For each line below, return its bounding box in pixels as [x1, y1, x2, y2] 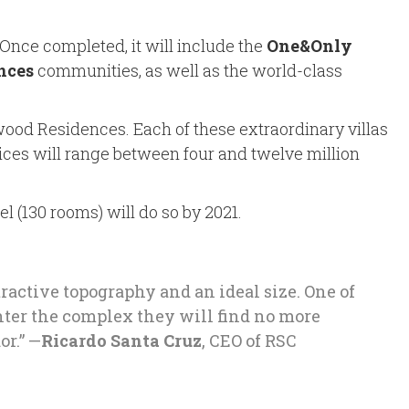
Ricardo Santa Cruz [41, 330, 202, 351]
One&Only [267, 35, 352, 57]
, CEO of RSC [202, 330, 297, 351]
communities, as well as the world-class [34, 59, 342, 81]
